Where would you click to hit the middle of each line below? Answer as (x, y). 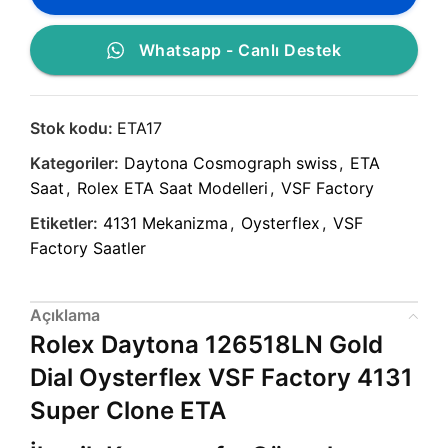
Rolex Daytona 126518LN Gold (206, 344)
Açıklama (65, 315)
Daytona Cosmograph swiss (230, 163)
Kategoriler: (74, 163)
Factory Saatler (88, 248)
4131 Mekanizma (165, 223)
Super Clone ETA (128, 410)
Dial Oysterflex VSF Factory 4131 (221, 377)
